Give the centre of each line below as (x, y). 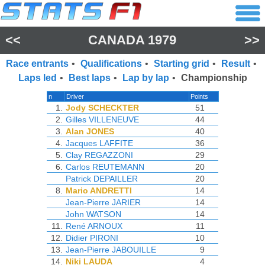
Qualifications (111, 64)
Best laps (89, 78)
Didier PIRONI (92, 238)
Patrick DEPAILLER (101, 179)
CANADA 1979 (132, 40)
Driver (75, 96)
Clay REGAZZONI (99, 155)
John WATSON (93, 214)
